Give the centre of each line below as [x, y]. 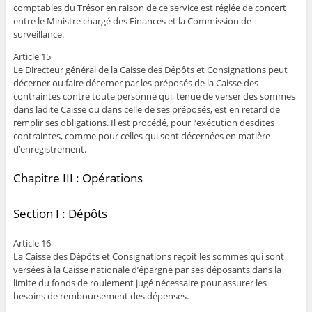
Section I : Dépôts [60, 214]
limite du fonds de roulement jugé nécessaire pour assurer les [140, 283]
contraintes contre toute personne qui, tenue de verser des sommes [154, 96]
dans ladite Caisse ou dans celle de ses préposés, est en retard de [146, 109]
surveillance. [38, 34]
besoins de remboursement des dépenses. [101, 296]
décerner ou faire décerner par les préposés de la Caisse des [135, 83]
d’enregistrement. [49, 149]
